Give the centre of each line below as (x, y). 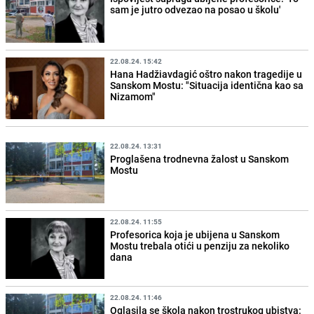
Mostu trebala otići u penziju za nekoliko (200, 245)
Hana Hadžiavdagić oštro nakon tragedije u (206, 74)
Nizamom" (133, 97)
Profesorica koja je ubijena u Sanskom (195, 234)
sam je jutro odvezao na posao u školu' (196, 10)
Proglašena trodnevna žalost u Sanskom (200, 158)
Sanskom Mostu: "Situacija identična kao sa (207, 86)
